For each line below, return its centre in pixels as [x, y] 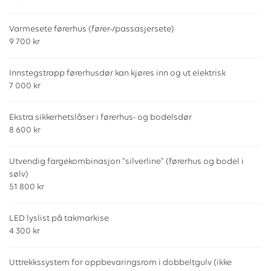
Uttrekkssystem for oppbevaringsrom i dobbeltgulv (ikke [120, 263]
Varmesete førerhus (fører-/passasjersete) [92, 30]
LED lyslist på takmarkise [59, 219]
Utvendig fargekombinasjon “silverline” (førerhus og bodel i [126, 162]
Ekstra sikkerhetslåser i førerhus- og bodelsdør [100, 118]
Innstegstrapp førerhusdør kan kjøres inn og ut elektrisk [117, 74]
